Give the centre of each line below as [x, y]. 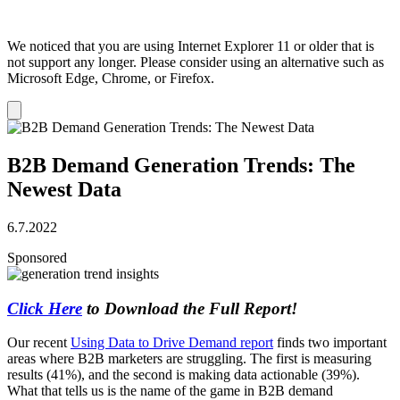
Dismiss [34, 110]
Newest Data [64, 189]
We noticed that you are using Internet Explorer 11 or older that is [191, 46]
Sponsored [37, 257]
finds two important [330, 343]
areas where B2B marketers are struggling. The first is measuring [189, 359]
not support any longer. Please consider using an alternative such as [196, 62]
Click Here [45, 308]
